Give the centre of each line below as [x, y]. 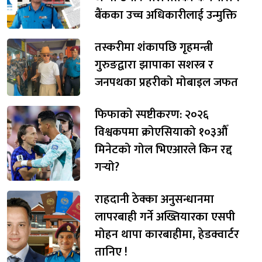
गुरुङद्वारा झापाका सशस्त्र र [154, 65]
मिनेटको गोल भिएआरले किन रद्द [163, 149]
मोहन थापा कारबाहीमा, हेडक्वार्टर [167, 234]
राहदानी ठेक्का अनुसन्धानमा [154, 199]
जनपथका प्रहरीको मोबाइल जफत [166, 82]
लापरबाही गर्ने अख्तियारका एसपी [165, 217]
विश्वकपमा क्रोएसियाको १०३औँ [161, 132]
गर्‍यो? [107, 167]
